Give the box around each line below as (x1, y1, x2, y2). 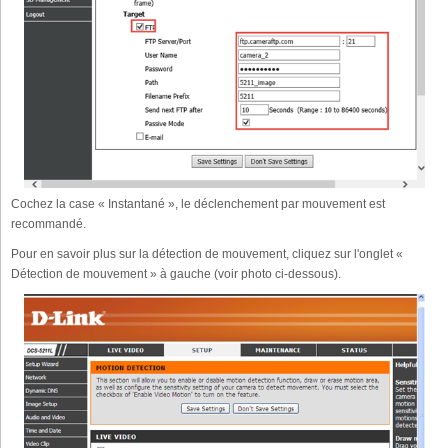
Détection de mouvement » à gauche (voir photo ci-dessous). (11, 267, 341, 282)
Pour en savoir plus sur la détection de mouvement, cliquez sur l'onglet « (11, 247, 403, 262)
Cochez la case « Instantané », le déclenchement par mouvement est (11, 197, 385, 212)
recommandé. (11, 217, 86, 232)
